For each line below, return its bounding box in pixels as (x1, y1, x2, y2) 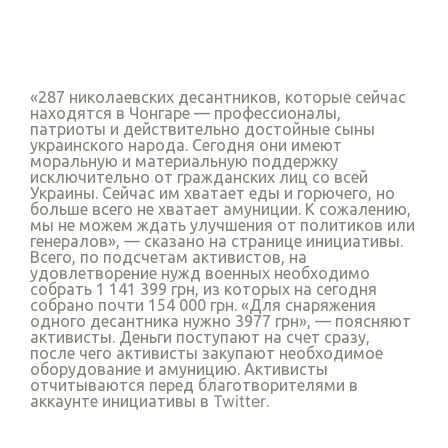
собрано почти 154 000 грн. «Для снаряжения (30, 296, 376, 315)
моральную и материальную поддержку (30, 152, 338, 171)
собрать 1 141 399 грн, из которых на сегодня (30, 280, 377, 299)
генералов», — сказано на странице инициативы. (30, 232, 403, 251)
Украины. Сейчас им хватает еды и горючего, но (30, 184, 395, 203)
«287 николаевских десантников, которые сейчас (30, 88, 406, 107)
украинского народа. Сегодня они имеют (30, 136, 342, 155)
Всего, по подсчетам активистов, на (30, 248, 307, 267)
